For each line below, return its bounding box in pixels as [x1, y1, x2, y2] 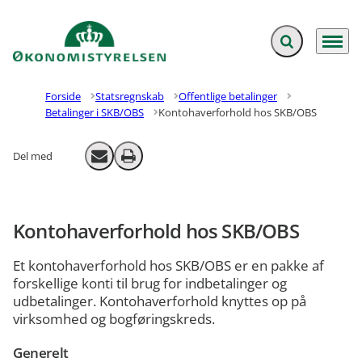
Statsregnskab [95, 89, 164, 103]
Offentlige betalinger [179, 89, 277, 103]
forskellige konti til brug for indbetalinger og [13, 274, 287, 293]
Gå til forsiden [12, 40, 98, 59]
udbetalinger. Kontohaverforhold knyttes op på [13, 292, 306, 311]
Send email [98, 154, 151, 167]
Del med [13, 149, 53, 163]
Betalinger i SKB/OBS [45, 105, 144, 120]
